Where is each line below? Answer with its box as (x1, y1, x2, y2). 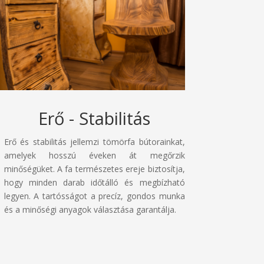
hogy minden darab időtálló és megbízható (4, 177, 185, 189)
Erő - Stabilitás (38, 107, 151, 130)
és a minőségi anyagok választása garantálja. (4, 204, 176, 216)
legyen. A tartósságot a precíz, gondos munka (4, 190, 185, 202)
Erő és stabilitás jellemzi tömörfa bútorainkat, (4, 136, 185, 148)
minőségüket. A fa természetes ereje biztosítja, (4, 163, 185, 175)
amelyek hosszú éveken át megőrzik (4, 150, 185, 161)
